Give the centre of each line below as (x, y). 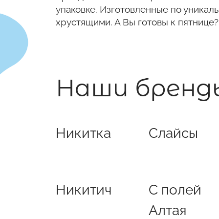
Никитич (84, 190)
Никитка (83, 133)
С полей (175, 190)
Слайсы (173, 133)
